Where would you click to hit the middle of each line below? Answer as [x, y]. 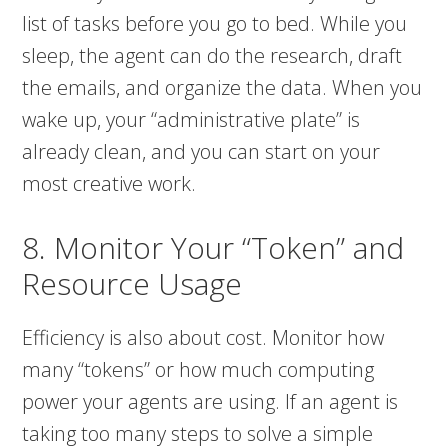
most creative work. [109, 184]
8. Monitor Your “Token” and [213, 248]
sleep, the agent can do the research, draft [212, 56]
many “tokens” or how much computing [198, 370]
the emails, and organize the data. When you [222, 88]
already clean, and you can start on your [201, 152]
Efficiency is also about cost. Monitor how [203, 338]
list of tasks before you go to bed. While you [215, 24]
